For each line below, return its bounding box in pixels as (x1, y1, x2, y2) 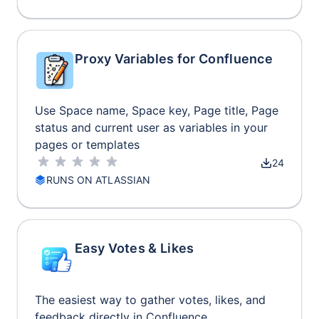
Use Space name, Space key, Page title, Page (35, 103, 278, 117)
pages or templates (35, 137, 140, 152)
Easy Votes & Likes (75, 241, 194, 256)
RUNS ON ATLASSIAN (46, 174, 150, 186)
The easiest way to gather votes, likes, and (35, 293, 266, 307)
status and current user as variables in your (35, 120, 268, 135)
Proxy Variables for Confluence (75, 51, 273, 66)
